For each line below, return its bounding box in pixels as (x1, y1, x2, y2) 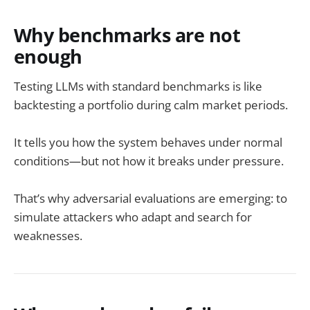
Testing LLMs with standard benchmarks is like (14, 77, 262, 94)
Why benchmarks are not (14, 22, 241, 48)
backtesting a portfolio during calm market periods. (14, 96, 288, 113)
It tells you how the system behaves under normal (14, 134, 282, 150)
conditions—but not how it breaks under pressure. (14, 152, 284, 169)
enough (14, 44, 82, 70)
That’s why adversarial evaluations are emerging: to (14, 190, 287, 207)
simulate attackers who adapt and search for (14, 209, 252, 226)
